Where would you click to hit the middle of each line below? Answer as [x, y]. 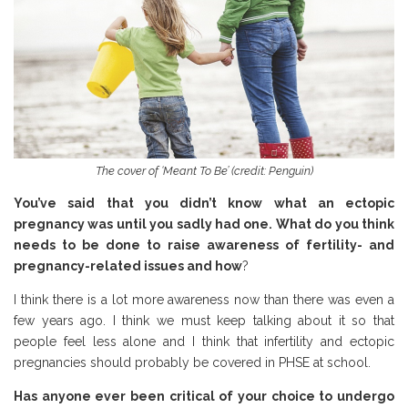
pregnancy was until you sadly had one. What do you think [204, 224]
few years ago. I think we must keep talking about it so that [204, 321]
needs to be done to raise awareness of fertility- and [204, 245]
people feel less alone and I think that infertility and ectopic [204, 342]
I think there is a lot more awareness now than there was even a [204, 300]
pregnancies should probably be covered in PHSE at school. [192, 363]
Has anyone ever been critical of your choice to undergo [204, 397]
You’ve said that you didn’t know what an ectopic [204, 204]
